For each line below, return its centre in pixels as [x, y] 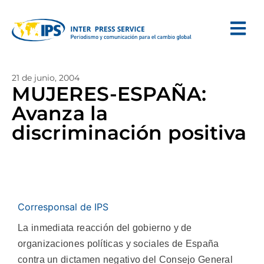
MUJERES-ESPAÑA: [109, 94]
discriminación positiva [129, 133]
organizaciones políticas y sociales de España [118, 244]
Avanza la [60, 113]
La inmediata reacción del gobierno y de [105, 228]
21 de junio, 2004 [46, 78]
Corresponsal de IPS [63, 207]
